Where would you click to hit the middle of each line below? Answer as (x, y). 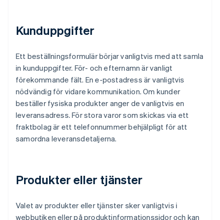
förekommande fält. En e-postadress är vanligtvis (100, 80)
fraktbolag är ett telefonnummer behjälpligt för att (102, 127)
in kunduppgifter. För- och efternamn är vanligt (94, 68)
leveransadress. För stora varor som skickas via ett (102, 115)
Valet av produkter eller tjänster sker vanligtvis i (97, 206)
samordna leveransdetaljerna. (66, 139)
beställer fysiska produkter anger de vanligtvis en (100, 103)
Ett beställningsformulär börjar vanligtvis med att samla (110, 56)
